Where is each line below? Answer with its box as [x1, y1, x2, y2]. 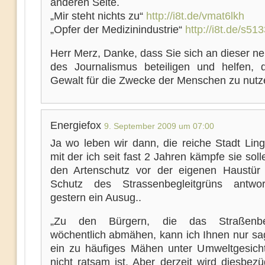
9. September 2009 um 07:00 [104, 121, 214, 131]
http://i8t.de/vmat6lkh [146, 10, 244, 22]
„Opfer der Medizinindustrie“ [50, 24, 185, 35]
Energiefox [50, 119, 104, 131]
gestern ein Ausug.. [50, 192, 141, 203]
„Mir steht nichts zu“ [50, 10, 146, 22]
